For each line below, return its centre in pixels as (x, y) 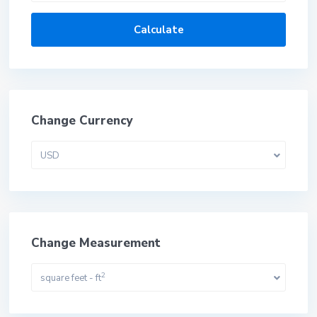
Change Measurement (96, 243)
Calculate (158, 30)
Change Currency (82, 121)
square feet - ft (71, 278)
